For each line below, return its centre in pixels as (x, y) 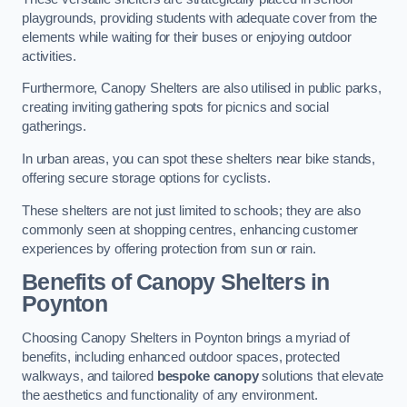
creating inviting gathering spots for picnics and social (175, 108)
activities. (49, 56)
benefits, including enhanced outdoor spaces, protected (181, 357)
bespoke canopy (208, 376)
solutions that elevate (321, 376)
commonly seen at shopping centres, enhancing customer (190, 229)
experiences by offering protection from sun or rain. (169, 248)
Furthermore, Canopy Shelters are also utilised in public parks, (202, 89)
